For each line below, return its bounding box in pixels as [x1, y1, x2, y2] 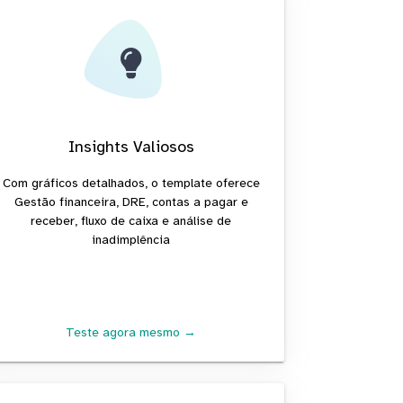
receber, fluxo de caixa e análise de [31, 212, 232, 228]
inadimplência [92, 231, 171, 247]
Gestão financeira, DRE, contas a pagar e [13, 193, 248, 210]
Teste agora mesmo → [66, 324, 197, 340]
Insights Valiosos [67, 136, 194, 157]
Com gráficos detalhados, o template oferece [2, 175, 260, 191]
